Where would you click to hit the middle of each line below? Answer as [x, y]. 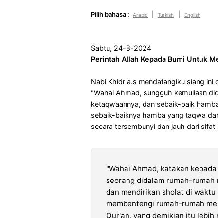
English [192, 14]
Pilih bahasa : [110, 14]
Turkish [166, 14]
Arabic [140, 14]
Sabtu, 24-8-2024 [121, 48]
